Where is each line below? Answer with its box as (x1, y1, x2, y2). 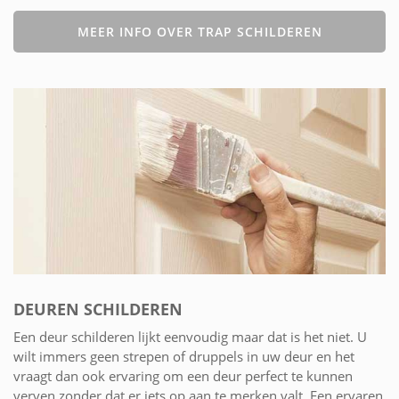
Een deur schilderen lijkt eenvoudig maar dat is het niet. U (13, 327, 367, 346)
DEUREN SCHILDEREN (13, 297, 183, 320)
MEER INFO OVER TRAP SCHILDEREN (77, 22, 322, 40)
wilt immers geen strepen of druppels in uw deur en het (13, 346, 354, 365)
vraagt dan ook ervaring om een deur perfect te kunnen (13, 366, 353, 385)
